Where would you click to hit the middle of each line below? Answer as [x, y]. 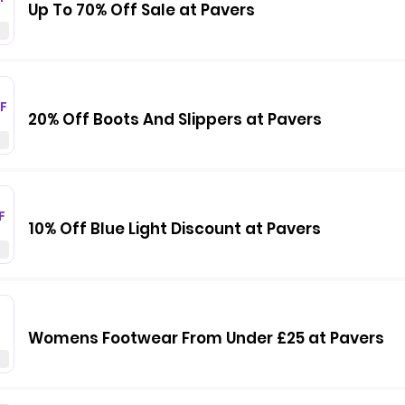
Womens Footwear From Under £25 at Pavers [206, 338]
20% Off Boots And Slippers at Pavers [175, 119]
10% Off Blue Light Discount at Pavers [174, 229]
